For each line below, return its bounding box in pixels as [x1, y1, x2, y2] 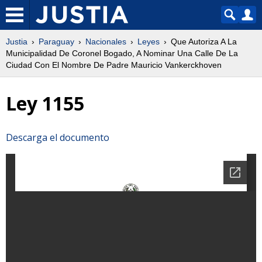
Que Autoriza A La [171, 37, 237, 46]
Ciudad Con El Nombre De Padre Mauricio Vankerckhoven [6, 60, 222, 70]
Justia [6, 37, 27, 46]
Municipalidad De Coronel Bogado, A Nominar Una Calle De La [6, 49, 238, 58]
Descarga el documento [6, 130, 109, 144]
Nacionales [85, 37, 126, 46]
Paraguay [39, 37, 74, 46]
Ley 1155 [6, 91, 84, 116]
